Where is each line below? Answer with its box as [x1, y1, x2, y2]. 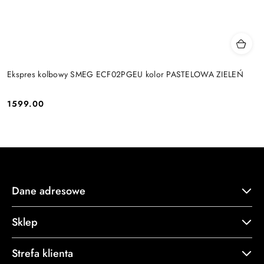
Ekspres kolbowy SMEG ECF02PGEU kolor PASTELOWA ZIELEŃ [7, 68, 243, 80]
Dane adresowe [12, 183, 85, 199]
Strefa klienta [12, 246, 73, 262]
